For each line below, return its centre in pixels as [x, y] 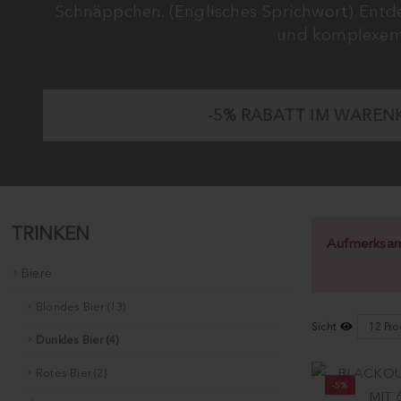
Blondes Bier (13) [81, 307]
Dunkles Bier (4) [77, 340]
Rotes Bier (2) [71, 373]
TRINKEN [50, 234]
